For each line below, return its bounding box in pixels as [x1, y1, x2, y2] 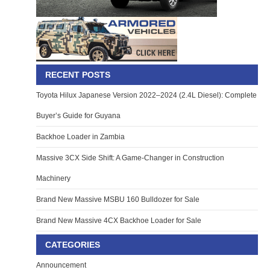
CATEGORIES [45, 240, 100, 250]
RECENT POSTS [45, 70, 110, 80]
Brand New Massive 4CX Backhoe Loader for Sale [36, 216, 201, 225]
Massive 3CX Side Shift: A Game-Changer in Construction [36, 154, 224, 163]
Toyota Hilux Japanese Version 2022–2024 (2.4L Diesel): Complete [36, 91, 257, 100]
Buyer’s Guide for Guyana [36, 111, 121, 121]
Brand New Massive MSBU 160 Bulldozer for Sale [36, 195, 199, 204]
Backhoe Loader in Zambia [36, 133, 125, 142]
